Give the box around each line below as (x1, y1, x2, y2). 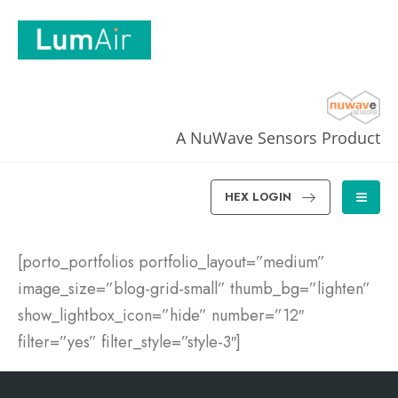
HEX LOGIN (225, 188, 292, 206)
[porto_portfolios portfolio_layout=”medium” (18, 250, 325, 274)
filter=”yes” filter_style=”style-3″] (18, 330, 241, 354)
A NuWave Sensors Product (176, 127, 380, 149)
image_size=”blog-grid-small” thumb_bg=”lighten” (18, 276, 370, 300)
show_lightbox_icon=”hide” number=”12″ (18, 303, 304, 327)
